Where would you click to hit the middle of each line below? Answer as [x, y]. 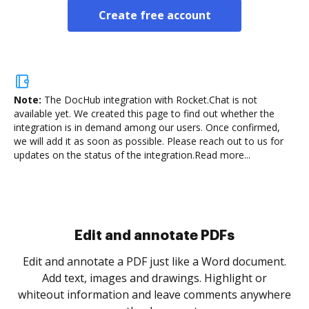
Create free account [154, 15]
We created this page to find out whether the [173, 113]
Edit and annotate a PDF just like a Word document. [154, 261]
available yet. [42, 113]
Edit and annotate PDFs [154, 235]
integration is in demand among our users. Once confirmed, [147, 127]
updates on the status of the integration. [104, 155]
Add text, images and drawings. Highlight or [154, 278]
